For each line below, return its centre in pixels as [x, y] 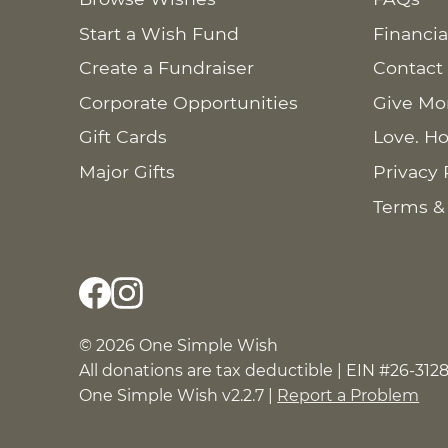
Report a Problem [348, 396]
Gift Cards [123, 137]
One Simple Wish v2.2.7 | [178, 396]
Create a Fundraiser [167, 68]
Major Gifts [127, 171]
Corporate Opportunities [189, 102]
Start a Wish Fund [159, 33]
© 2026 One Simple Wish [179, 346]
